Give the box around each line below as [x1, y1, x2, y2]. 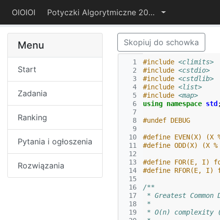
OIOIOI [12, 7, 35, 17]
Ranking [18, 112, 47, 122]
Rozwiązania [18, 161, 64, 170]
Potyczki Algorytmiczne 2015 [148, 7, 155, 17]
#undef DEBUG [143, 116, 190, 124]
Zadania [18, 88, 47, 98]
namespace [166, 100, 202, 108]
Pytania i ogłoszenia [18, 137, 92, 146]
